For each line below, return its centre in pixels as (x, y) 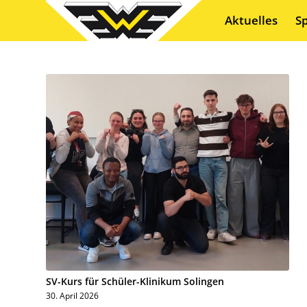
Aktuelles (251, 20)
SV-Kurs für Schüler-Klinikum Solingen (135, 281)
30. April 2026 (72, 295)
